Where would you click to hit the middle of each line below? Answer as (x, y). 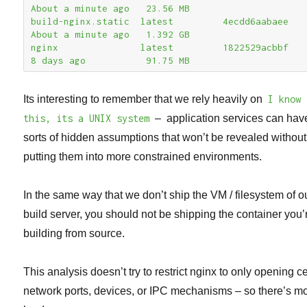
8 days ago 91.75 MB (111, 60)
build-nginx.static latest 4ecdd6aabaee (160, 21)
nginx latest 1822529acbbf (160, 47)
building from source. (74, 233)
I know (285, 99)
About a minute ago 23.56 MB (111, 8)
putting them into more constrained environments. (143, 156)
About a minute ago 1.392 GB (111, 34)
